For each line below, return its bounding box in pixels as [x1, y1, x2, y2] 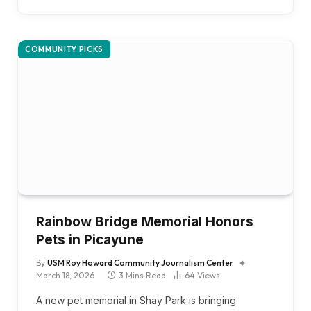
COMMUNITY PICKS [25, 44, 103, 54]
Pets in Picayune [36, 231, 144, 248]
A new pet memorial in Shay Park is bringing [36, 294, 236, 306]
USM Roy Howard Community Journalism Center [47, 257, 233, 268]
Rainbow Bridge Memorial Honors [36, 213, 253, 230]
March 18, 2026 [36, 269, 94, 280]
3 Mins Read [119, 269, 166, 280]
